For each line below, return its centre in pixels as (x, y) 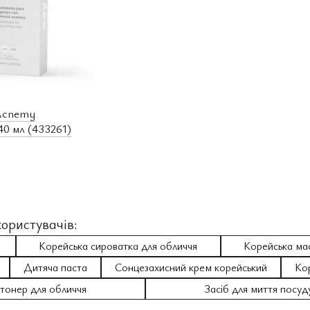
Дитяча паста (55, 267)
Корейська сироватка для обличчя (118, 245)
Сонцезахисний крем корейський (191, 267)
